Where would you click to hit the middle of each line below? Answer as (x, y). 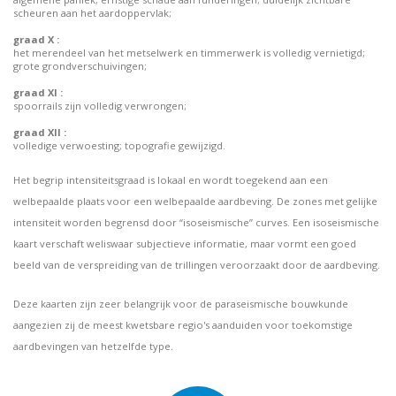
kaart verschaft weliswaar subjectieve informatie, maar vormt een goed (185, 244)
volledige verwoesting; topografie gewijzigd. (119, 145)
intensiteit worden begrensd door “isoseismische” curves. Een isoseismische (196, 222)
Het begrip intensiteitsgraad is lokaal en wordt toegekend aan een (171, 180)
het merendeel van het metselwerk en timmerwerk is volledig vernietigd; (189, 53)
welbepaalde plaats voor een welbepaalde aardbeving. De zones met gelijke (195, 201)
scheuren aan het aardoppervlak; (92, 13)
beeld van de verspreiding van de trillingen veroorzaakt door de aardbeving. (197, 265)
